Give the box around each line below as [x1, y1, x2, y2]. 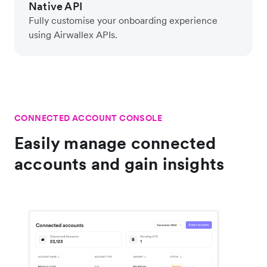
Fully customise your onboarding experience [29, 14, 218, 26]
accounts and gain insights [14, 153, 225, 175]
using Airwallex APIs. [29, 28, 117, 41]
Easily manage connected [14, 132, 216, 154]
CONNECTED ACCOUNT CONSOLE [14, 112, 162, 123]
